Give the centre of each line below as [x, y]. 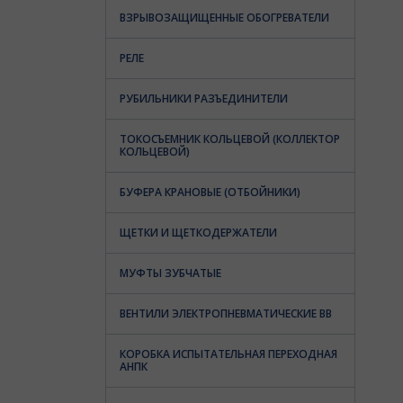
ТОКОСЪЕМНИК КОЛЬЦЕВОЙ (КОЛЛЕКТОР [230, 139]
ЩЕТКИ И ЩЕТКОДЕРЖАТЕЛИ [198, 233]
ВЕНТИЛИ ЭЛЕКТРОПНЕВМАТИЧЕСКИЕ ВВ [226, 313]
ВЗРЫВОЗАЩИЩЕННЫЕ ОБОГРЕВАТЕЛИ [224, 18]
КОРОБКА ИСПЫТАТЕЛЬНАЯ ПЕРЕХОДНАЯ [228, 354]
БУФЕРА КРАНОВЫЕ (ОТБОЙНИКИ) [210, 192]
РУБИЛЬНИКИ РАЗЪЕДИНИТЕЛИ [204, 99]
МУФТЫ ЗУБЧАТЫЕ [170, 273]
